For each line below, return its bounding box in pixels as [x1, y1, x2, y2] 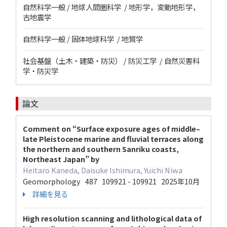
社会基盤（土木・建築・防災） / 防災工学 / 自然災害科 [23, 55, 200, 66]
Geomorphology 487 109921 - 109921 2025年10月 [23, 176, 200, 186]
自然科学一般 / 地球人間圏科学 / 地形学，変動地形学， [23, 2, 200, 12]
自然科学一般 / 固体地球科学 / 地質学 [23, 33, 143, 44]
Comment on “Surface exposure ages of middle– [23, 123, 200, 134]
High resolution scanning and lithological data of [23, 213, 202, 223]
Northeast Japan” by [23, 154, 99, 164]
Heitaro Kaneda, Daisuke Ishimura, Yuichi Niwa [23, 165, 182, 175]
